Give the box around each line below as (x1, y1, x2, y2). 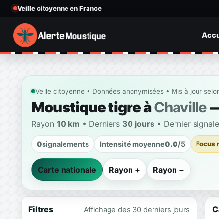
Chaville (153, 98, 207, 116)
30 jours (122, 118, 154, 129)
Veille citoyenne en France (17, 4, 102, 12)
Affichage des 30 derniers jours (83, 205, 190, 214)
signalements (42, 139, 89, 148)
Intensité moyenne (99, 139, 165, 148)
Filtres (28, 204, 53, 214)
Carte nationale (37, 164, 96, 175)
